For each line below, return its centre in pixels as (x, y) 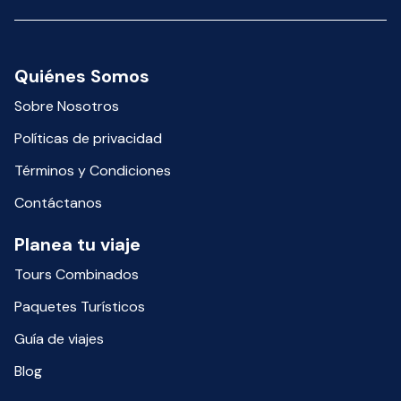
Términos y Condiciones (93, 171)
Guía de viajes (59, 339)
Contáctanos (58, 203)
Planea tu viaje (77, 244)
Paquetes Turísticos (80, 307)
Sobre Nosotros (67, 106)
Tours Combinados (77, 274)
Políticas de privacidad (88, 138)
